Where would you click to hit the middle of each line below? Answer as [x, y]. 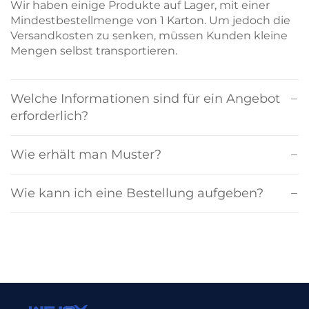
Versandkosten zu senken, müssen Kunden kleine [149, 36]
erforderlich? [49, 116]
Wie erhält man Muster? [86, 155]
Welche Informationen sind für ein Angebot [145, 99]
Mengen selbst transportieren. [94, 51]
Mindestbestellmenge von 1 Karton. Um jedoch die [150, 21]
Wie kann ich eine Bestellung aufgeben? [137, 193]
